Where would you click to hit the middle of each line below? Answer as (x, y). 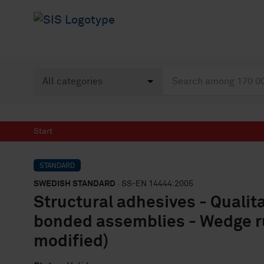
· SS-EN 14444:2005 (154, 184)
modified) (71, 242)
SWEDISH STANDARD (75, 184)
